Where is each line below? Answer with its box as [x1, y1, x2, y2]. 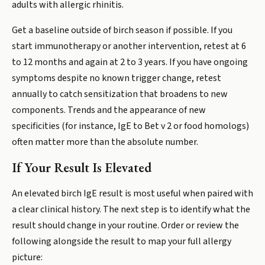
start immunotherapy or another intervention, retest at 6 [12, 40, 246, 53]
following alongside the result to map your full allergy [12, 235, 231, 248]
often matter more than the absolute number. [12, 135, 198, 148]
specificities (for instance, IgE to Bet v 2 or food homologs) [12, 119, 249, 132]
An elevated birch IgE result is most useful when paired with [12, 187, 253, 200]
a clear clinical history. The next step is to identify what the [12, 203, 250, 216]
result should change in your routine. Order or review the [12, 219, 239, 232]
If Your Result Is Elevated [12, 159, 151, 176]
